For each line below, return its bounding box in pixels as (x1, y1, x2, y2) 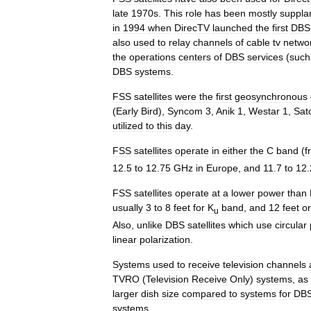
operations (129, 51, 176, 62)
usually (112, 201, 143, 213)
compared (182, 287, 226, 299)
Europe (206, 162, 238, 174)
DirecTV (174, 22, 210, 33)
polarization (140, 233, 190, 245)
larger (112, 287, 138, 299)
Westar (249, 106, 280, 117)
